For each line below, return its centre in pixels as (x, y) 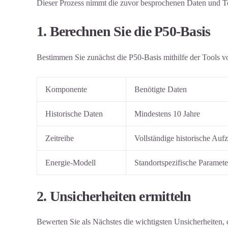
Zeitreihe (60, 138)
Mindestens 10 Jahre (167, 113)
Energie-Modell (70, 162)
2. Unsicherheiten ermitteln (114, 196)
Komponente (66, 89)
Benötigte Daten (161, 89)
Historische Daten (74, 113)
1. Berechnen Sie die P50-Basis (124, 32)
